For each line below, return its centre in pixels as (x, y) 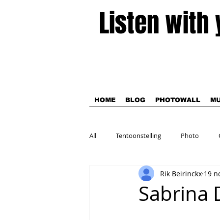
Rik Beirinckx (181, 173)
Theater (120, 175)
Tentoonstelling (138, 136)
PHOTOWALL (178, 100)
